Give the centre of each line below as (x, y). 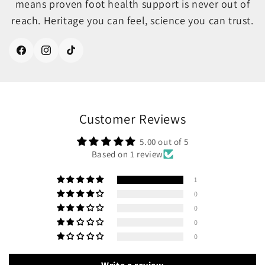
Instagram (65, 56)
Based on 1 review (127, 154)
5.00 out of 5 (164, 142)
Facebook (39, 56)
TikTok (83, 56)
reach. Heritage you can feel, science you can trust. (132, 21)
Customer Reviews (132, 119)
